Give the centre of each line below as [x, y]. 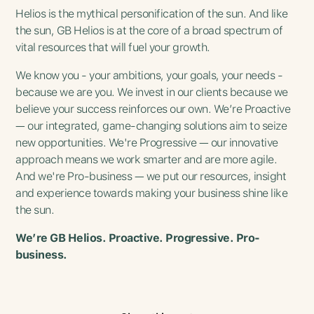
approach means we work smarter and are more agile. [146, 159]
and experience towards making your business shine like [152, 193]
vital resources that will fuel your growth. [114, 47]
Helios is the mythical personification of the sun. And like [152, 13]
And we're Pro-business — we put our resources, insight [151, 176]
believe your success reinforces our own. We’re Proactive [153, 109]
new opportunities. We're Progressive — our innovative [147, 142]
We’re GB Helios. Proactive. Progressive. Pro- [138, 238]
